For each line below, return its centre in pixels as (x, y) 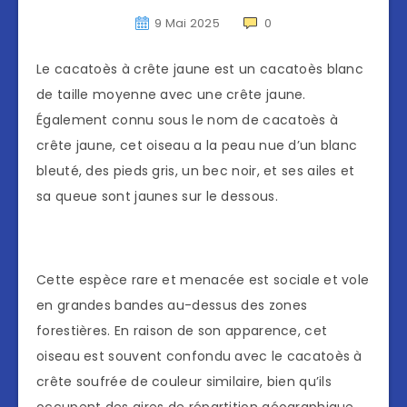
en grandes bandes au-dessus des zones (172, 306)
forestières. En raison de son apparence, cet (182, 331)
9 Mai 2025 (188, 24)
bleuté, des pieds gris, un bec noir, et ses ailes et (196, 171)
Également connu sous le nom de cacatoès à (188, 120)
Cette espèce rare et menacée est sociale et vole (203, 280)
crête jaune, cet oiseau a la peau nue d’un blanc (197, 146)
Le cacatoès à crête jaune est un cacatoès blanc (200, 69)
